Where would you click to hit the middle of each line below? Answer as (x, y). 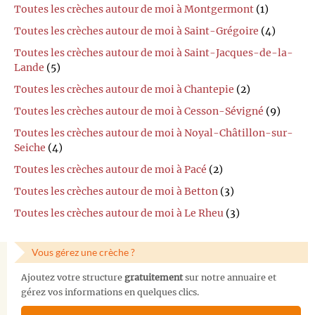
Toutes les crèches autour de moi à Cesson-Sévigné (139, 111)
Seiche (30, 148)
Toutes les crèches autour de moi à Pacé (110, 170)
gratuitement (154, 277)
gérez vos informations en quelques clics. (110, 292)
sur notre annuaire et (230, 277)
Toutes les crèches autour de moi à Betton (116, 192)
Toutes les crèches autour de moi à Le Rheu (119, 213)
